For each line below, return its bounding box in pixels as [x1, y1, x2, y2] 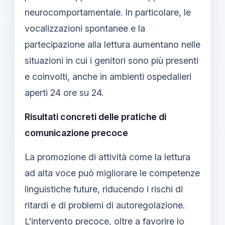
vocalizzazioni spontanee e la [25, 23, 145, 34]
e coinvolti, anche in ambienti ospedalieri [25, 71, 191, 82]
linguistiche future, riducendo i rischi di [25, 183, 183, 194]
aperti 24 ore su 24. [25, 87, 103, 98]
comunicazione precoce [25, 127, 128, 138]
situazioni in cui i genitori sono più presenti [25, 55, 198, 66]
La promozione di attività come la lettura [25, 151, 190, 162]
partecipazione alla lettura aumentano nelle [25, 39, 200, 50]
